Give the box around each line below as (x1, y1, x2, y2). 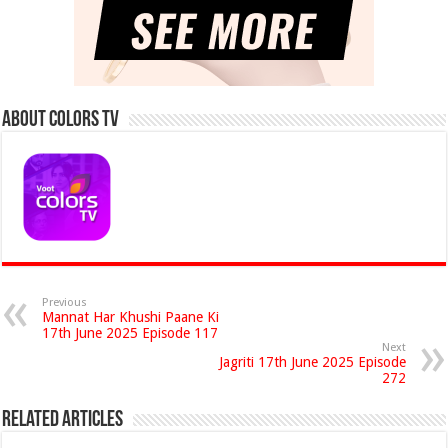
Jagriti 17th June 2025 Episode (218, 354, 406, 370)
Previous (42, 296, 88, 309)
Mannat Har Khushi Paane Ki (42, 309, 220, 325)
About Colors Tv (2, 109, 120, 132)
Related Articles (2, 409, 124, 432)
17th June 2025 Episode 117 (42, 325, 219, 341)
